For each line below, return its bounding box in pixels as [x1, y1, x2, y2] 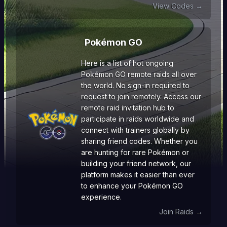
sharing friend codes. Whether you [81, 137, 198, 145]
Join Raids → [159, 207, 203, 216]
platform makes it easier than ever [81, 170, 195, 179]
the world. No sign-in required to [81, 81, 190, 90]
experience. [81, 193, 122, 201]
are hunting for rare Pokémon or [81, 148, 189, 157]
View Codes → [153, 2, 203, 10]
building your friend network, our [81, 159, 191, 168]
